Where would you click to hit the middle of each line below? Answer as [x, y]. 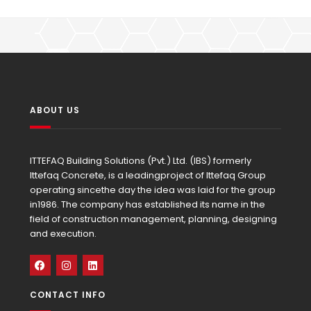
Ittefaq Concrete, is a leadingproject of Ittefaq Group [148, 175]
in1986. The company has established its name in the [147, 204]
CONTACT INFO [67, 295]
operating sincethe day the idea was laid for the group [152, 190]
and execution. [63, 234]
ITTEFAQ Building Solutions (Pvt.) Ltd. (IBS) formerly [140, 161]
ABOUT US [54, 110]
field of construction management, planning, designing [153, 219]
